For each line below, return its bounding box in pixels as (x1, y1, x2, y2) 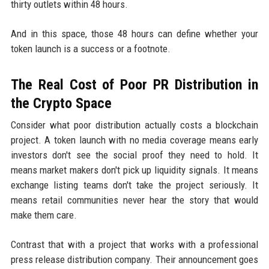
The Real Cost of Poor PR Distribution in (10, 76, 259, 93)
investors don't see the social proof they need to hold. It (10, 148, 259, 161)
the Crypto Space (10, 94, 112, 112)
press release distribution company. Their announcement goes (10, 253, 259, 265)
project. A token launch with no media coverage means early (10, 133, 259, 146)
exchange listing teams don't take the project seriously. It (10, 178, 259, 191)
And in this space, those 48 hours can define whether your (10, 27, 259, 40)
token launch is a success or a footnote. (10, 42, 171, 55)
